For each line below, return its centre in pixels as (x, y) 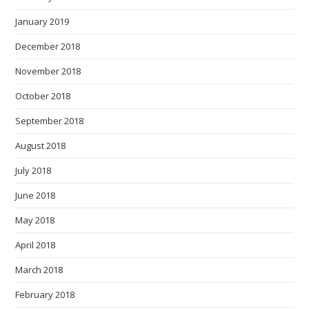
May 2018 (35, 220)
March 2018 (39, 269)
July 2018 (33, 170)
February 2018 (45, 294)
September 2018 (50, 120)
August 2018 (41, 145)
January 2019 (42, 21)
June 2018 (36, 195)
